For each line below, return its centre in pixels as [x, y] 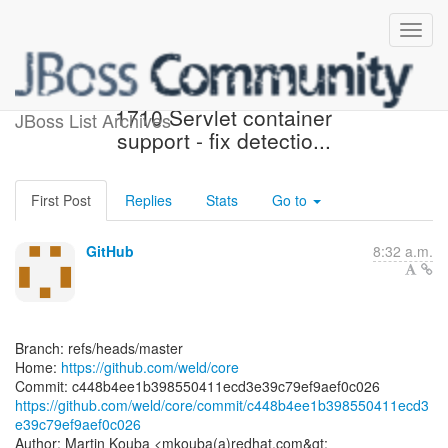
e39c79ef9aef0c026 [78, 424]
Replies [148, 200]
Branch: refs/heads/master [99, 348]
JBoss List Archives [93, 120]
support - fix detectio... [223, 140]
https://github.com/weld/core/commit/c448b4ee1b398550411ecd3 [222, 405]
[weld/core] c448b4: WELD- [224, 94]
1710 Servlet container [224, 117]
